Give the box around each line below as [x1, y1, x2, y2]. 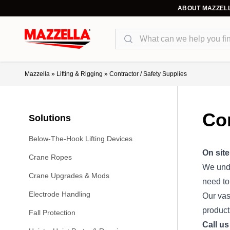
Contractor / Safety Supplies [109, 70, 187, 78]
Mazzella [25, 70, 50, 78]
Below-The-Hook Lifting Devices [29, 135, 132, 143]
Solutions [29, 113, 71, 123]
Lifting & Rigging [56, 70, 103, 78]
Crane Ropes [29, 153, 72, 161]
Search [114, 30, 141, 39]
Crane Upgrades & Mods [29, 171, 109, 180]
